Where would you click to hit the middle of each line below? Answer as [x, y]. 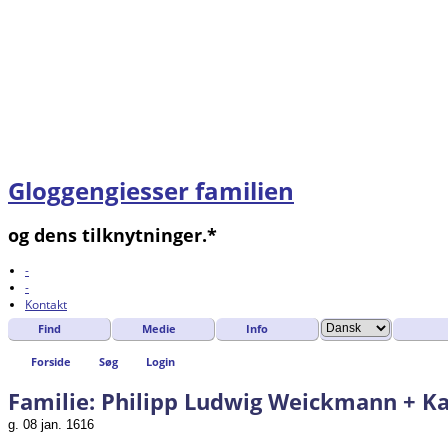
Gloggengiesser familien [151, 191]
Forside [51, 362]
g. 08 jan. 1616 [51, 424]
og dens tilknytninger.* [112, 235]
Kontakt [46, 305]
